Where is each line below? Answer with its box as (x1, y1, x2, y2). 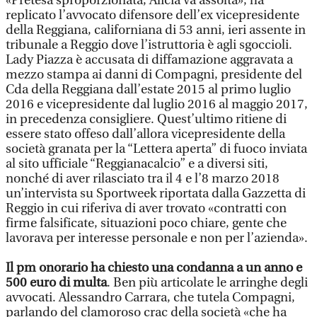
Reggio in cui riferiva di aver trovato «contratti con (6, 201, 287, 216)
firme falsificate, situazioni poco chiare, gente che (6, 216, 287, 231)
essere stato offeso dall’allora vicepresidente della (6, 127, 285, 142)
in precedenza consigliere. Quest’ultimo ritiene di (6, 112, 287, 127)
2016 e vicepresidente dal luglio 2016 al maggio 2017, (6, 97, 308, 112)
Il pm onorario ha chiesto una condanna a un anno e (6, 260, 302, 275)
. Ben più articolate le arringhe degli (107, 275, 308, 290)
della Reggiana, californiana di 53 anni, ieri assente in (6, 23, 306, 38)
